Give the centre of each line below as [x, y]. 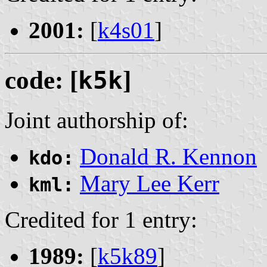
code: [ [41, 80]
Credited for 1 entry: [101, 220]
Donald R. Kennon [168, 157]
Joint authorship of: [97, 120]
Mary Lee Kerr [150, 184]
